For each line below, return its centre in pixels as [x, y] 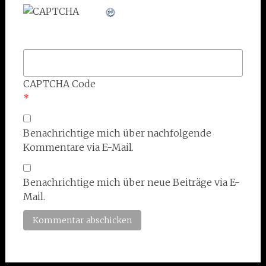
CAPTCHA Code [59, 84]
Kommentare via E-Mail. [78, 148]
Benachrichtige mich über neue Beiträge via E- [131, 183]
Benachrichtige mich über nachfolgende [117, 133]
